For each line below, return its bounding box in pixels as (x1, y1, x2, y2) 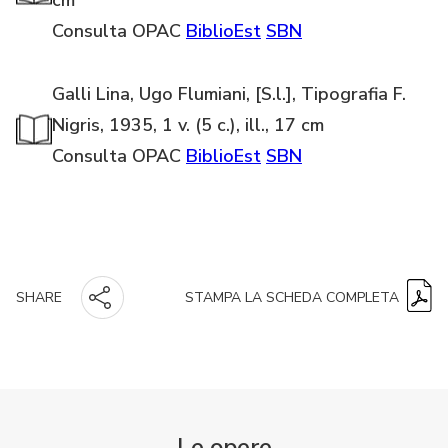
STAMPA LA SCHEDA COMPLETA (185, 288, 399, 308)
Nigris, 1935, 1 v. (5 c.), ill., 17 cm (52, 113, 324, 138)
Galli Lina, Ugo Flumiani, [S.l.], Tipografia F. (52, 82, 406, 107)
